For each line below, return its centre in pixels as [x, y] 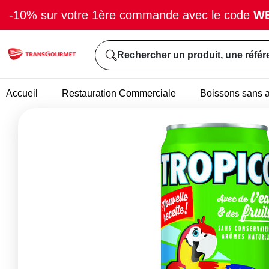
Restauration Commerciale [119, 93]
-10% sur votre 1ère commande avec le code [131, 15]
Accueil [22, 93]
